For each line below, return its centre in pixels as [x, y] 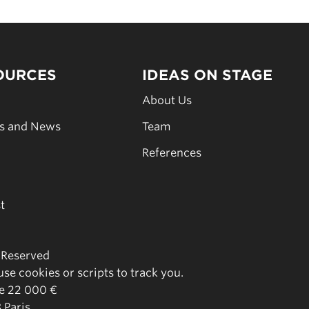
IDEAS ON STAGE [207, 75]
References [172, 153]
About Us [167, 101]
